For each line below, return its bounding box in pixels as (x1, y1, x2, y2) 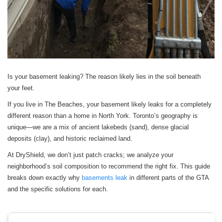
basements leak (82, 174, 127, 182)
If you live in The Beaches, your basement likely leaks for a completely (7, 101, 212, 109)
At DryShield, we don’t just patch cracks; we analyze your (7, 151, 173, 159)
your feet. (7, 84, 35, 92)
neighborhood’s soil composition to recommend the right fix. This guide (7, 163, 210, 170)
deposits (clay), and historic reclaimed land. (7, 135, 132, 143)
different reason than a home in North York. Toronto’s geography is (7, 112, 198, 120)
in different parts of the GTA (127, 174, 209, 182)
